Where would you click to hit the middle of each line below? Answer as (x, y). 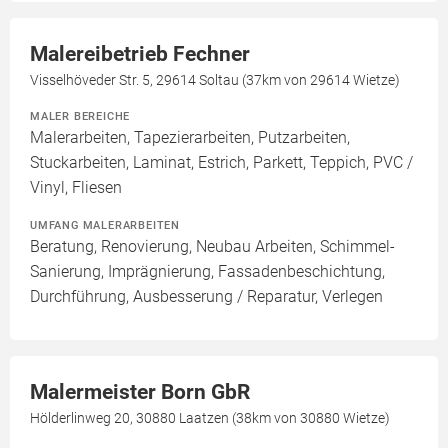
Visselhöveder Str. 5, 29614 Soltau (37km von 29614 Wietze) (215, 80)
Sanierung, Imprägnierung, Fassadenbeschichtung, (207, 272)
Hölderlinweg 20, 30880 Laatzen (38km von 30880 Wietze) (210, 418)
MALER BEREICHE (80, 116)
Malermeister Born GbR (140, 392)
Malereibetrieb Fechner (140, 54)
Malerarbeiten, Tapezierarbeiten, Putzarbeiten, (190, 138)
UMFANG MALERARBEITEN (105, 225)
